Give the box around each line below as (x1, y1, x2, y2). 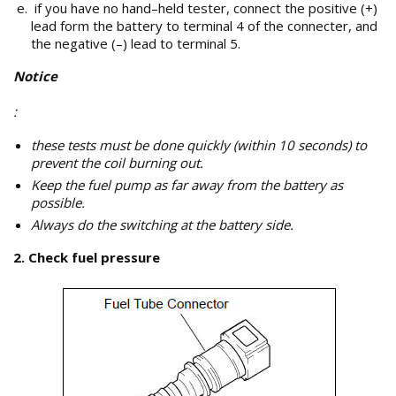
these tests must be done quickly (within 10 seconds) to (31, 136, 367, 154)
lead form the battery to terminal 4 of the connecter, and (31, 17, 377, 34)
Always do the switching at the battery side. (31, 216, 293, 233)
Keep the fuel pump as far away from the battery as (31, 176, 343, 194)
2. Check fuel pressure (13, 248, 160, 266)
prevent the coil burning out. (31, 154, 203, 171)
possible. (31, 194, 85, 211)
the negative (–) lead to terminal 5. (31, 34, 240, 52)
